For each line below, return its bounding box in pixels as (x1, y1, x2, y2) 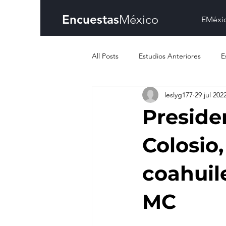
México (119, 12, 158, 27)
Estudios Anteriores (139, 51, 201, 61)
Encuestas (62, 12, 119, 27)
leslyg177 (164, 90, 193, 99)
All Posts (92, 51, 119, 61)
